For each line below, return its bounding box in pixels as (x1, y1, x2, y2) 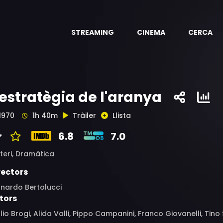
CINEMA (137, 27, 165, 37)
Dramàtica (15, 149, 54, 159)
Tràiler (73, 111, 96, 120)
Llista (112, 111, 131, 120)
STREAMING (71, 27, 114, 37)
